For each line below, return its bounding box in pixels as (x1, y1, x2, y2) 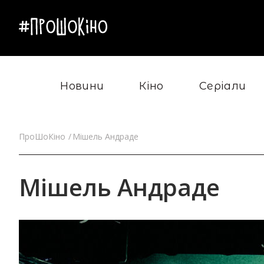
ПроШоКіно (19, 131, 65, 142)
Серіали (199, 79, 246, 93)
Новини (60, 79, 104, 93)
